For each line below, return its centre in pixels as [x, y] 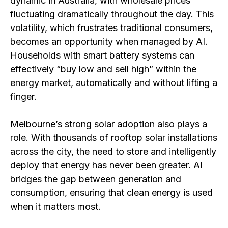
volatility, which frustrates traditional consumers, [111, 27]
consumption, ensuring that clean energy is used [111, 192]
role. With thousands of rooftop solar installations [114, 137]
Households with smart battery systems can [102, 55]
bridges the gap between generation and [96, 179]
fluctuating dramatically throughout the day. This [112, 14]
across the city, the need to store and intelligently [113, 151]
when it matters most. [55, 206]
